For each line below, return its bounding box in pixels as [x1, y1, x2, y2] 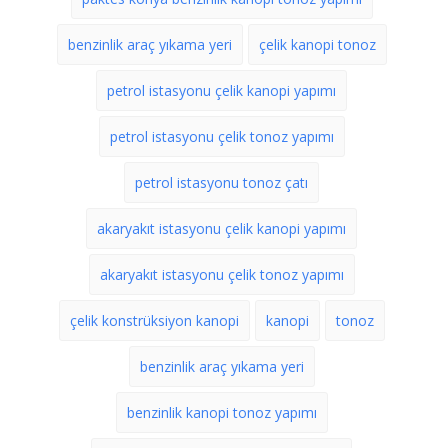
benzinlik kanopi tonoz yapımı [126, 403, 317, 422]
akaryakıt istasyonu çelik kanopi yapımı [97, 219, 346, 238]
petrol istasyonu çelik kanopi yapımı [107, 81, 336, 100]
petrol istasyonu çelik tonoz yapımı [109, 127, 334, 146]
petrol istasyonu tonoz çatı [135, 173, 308, 192]
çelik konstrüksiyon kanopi [69, 311, 239, 330]
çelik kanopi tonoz [258, 35, 376, 54]
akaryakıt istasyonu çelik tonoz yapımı [99, 265, 344, 284]
